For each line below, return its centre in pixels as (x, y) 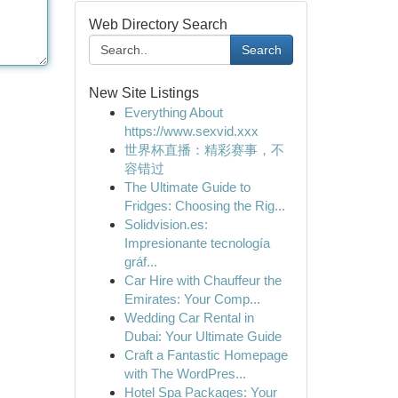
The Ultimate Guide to (187, 187)
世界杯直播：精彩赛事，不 (204, 150)
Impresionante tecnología (197, 243)
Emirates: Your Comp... (192, 299)
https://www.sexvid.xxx (191, 131)
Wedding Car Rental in (189, 318)
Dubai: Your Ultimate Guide (203, 336)
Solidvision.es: (166, 224)
